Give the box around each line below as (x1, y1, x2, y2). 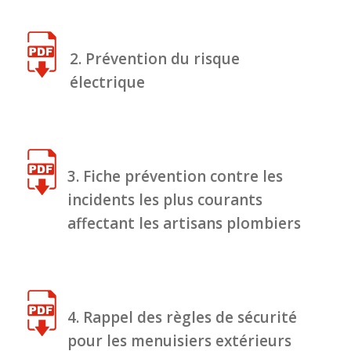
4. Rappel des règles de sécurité (67, 307, 297, 328)
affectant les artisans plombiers (67, 213, 301, 234)
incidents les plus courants (67, 190, 262, 211)
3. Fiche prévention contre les (67, 166, 283, 187)
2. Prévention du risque (70, 49, 241, 70)
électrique (70, 72, 146, 93)
